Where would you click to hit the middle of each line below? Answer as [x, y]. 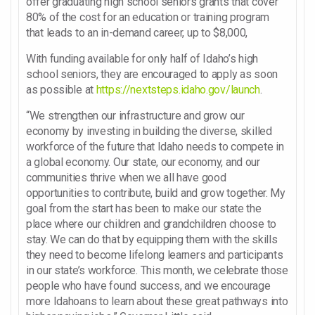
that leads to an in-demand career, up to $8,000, [137, 32]
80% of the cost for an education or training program [148, 17]
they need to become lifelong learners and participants [155, 255]
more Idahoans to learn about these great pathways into [157, 301]
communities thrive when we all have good [126, 177]
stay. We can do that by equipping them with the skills [152, 239]
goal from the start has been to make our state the [144, 208]
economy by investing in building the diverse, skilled [149, 131]
